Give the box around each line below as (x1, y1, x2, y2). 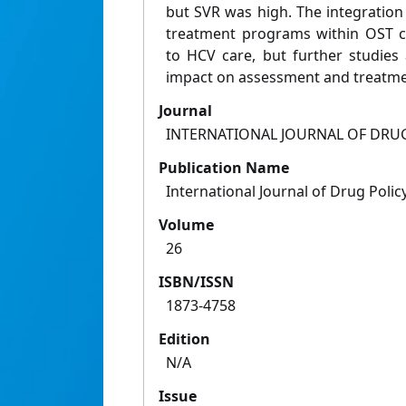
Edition (159, 329, 210, 350)
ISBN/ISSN (159, 272, 234, 293)
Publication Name (159, 158, 289, 179)
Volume (159, 215, 214, 236)
